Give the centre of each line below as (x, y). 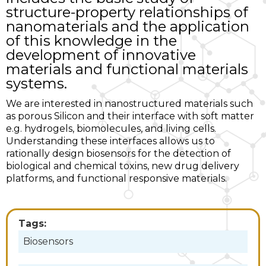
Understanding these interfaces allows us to (110, 141)
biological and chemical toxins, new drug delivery (123, 166)
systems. (37, 83)
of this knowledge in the (91, 40)
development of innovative (101, 55)
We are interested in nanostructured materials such (129, 103)
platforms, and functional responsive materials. (116, 178)
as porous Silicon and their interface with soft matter (130, 116)
